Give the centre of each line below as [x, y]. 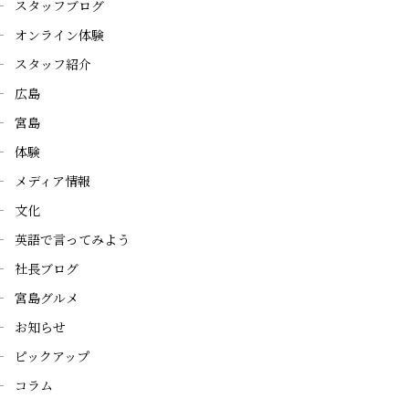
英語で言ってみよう [72, 239]
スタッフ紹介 [53, 64]
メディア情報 [52, 181]
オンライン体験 [59, 35]
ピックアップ [52, 356]
